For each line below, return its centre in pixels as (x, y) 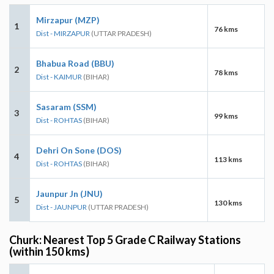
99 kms (226, 116)
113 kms (228, 159)
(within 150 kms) (49, 251)
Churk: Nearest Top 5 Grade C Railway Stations (125, 239)
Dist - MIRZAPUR (63, 33)
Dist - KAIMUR (59, 76)
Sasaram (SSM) (66, 106)
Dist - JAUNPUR (61, 207)
